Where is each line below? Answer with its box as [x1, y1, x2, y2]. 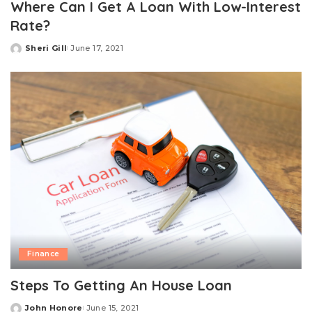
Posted [10, 48, 43, 58]
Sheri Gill [25, 43, 68, 54]
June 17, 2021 [70, 43, 123, 54]
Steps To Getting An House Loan [10, 276, 232, 294]
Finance [27, 249, 60, 258]
